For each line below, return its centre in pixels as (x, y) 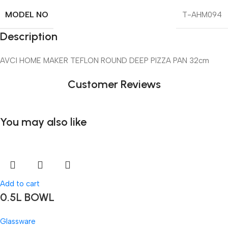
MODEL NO (27, 15)
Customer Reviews (114, 84)
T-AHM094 (202, 15)
